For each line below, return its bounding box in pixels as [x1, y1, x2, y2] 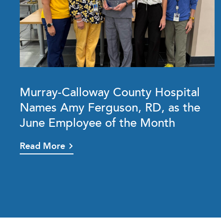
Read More [20, 139, 65, 153]
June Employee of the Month [20, 112, 175, 132]
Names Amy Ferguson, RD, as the [20, 97, 200, 116]
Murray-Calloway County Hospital [20, 82, 200, 101]
